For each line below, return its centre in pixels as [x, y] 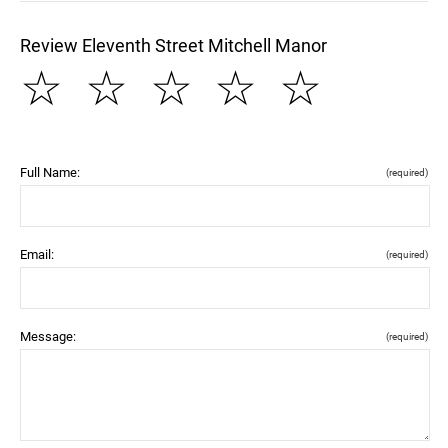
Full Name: [50, 172]
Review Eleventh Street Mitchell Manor [173, 45]
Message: [48, 336]
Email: [37, 254]
